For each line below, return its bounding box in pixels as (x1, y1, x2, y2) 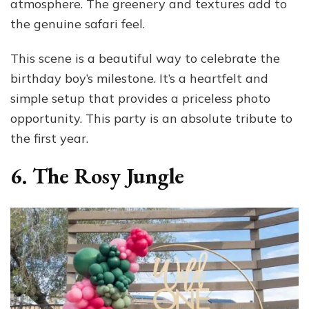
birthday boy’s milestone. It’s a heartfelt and (10, 70, 268, 86)
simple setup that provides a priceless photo (10, 90, 270, 106)
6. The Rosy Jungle (10, 161, 184, 190)
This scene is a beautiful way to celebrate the (10, 50, 280, 66)
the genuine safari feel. (10, 15, 145, 32)
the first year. (10, 130, 88, 146)
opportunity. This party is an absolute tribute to (10, 110, 292, 126)
